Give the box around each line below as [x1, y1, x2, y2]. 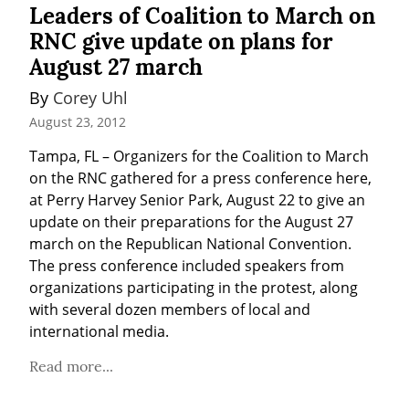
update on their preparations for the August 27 [29, 212, 353, 233]
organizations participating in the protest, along [29, 278, 358, 299]
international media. [29, 321, 169, 342]
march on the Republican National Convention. [29, 234, 351, 255]
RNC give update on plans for [29, 26, 333, 56]
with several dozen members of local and [29, 299, 310, 320]
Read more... [29, 357, 113, 376]
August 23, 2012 [29, 113, 126, 131]
